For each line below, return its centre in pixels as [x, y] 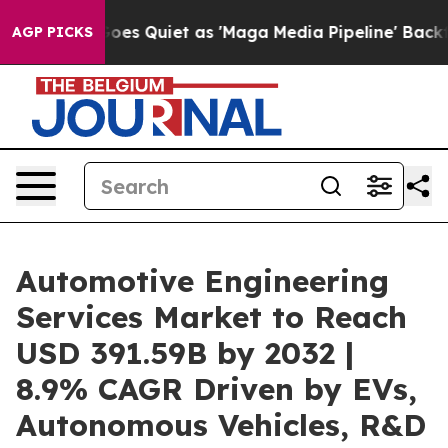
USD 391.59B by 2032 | [185, 353]
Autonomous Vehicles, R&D [221, 425]
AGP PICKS [52, 32]
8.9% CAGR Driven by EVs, [216, 389]
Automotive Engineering [202, 281]
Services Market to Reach [211, 317]
